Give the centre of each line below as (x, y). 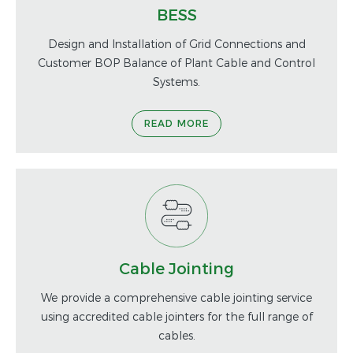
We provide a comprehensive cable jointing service (176, 297)
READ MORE (176, 123)
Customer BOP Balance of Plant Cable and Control (176, 62)
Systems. (176, 81)
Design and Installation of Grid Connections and (176, 43)
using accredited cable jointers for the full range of (176, 316)
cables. (176, 335)
